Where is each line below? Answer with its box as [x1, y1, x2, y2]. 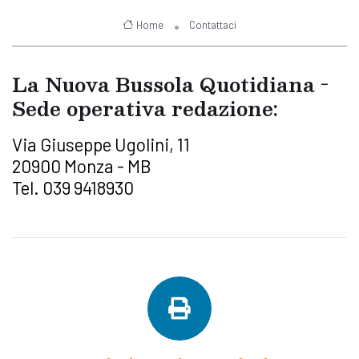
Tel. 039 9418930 [12, 177, 134, 199]
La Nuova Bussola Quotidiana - [12, 67, 329, 100]
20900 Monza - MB [12, 155, 151, 177]
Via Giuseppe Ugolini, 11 [12, 134, 190, 155]
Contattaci [189, 18, 237, 31]
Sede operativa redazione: [12, 91, 278, 124]
